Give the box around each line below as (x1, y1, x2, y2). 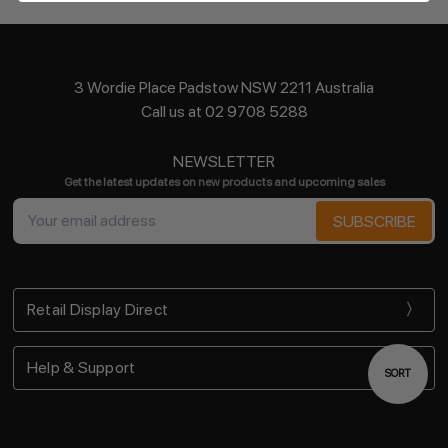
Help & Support (26, 358, 136, 378)
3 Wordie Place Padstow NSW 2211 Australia (74, 77, 374, 97)
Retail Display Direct (26, 300, 169, 320)
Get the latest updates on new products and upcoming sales (63, 174, 385, 189)
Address (12, 225, 71, 245)
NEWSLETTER (173, 151, 275, 171)
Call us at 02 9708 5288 (140, 101, 308, 121)
